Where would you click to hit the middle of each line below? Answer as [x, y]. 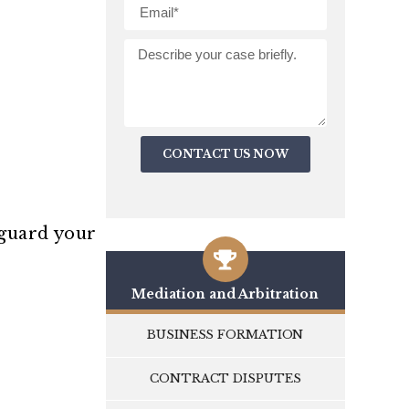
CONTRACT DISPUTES [225, 378]
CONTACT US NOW [225, 154]
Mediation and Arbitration [225, 294]
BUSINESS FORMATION [225, 335]
